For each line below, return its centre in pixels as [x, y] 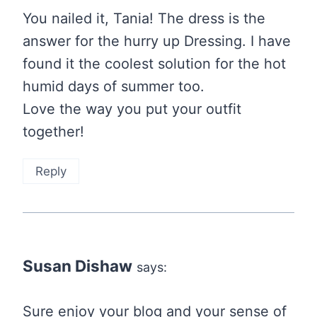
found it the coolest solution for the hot [154, 64]
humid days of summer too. [114, 87]
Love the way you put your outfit [132, 109]
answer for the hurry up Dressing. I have [157, 41]
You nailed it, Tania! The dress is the [144, 19]
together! [53, 132]
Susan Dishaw [77, 266]
